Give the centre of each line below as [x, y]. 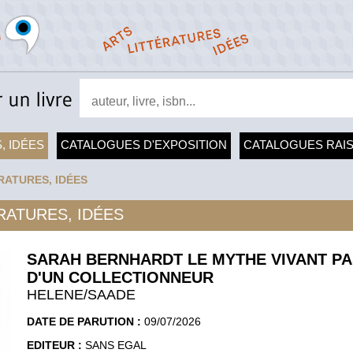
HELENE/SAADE [81, 295]
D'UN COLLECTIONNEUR [120, 277]
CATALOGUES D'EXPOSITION [144, 145]
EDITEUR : [56, 345]
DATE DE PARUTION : [85, 321]
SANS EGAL [116, 345]
